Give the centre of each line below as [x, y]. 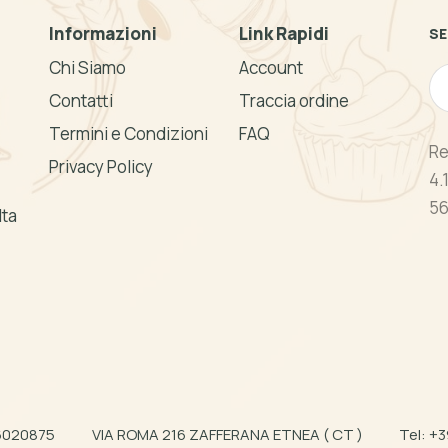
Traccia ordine [294, 101]
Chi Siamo [87, 68]
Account [271, 68]
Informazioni [103, 33]
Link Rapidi [284, 33]
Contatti [81, 101]
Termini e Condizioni [128, 134]
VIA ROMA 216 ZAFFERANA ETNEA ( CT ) [227, 435]
